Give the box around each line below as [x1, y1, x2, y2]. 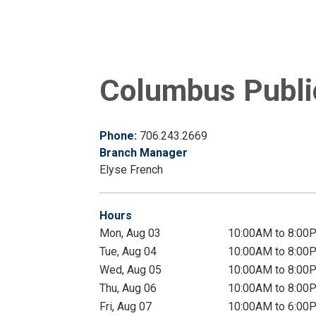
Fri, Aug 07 [99, 300, 152, 314]
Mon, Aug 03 [99, 226, 161, 241]
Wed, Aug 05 [99, 263, 162, 277]
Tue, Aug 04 [99, 245, 157, 259]
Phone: [99, 129, 140, 143]
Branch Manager [99, 146, 188, 160]
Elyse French [99, 163, 163, 177]
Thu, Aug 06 [99, 281, 157, 296]
